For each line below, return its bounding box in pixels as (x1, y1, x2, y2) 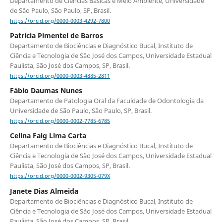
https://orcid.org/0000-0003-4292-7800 (9, 17, 110, 24)
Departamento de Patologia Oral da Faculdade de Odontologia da (9, 96, 204, 106)
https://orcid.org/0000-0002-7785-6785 (9, 117, 110, 125)
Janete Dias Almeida (9, 186, 78, 196)
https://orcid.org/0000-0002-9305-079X (9, 172, 110, 180)
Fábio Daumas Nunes (9, 86, 82, 96)
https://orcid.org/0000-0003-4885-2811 (9, 72, 110, 80)
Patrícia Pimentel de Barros (9, 30, 103, 40)
